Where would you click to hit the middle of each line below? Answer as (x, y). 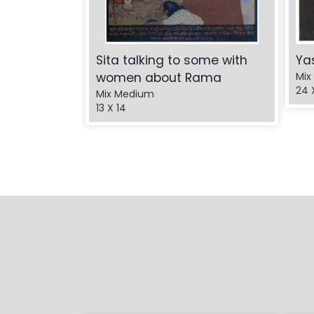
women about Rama (159, 78)
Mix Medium (125, 94)
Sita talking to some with (172, 61)
